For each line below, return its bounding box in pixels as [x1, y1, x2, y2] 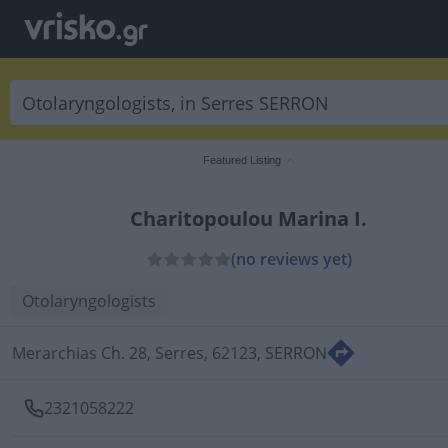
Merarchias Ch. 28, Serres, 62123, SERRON [12, 342, 327, 364]
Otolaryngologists [22, 290, 156, 312]
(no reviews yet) [230, 248, 352, 270]
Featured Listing [203, 154, 281, 166]
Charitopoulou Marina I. [130, 205, 367, 232]
